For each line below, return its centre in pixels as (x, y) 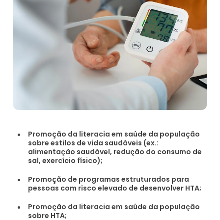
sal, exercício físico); (66, 160)
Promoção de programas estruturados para (109, 179)
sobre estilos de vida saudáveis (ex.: (94, 143)
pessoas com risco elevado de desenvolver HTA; (115, 188)
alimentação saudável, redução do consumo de (115, 151)
